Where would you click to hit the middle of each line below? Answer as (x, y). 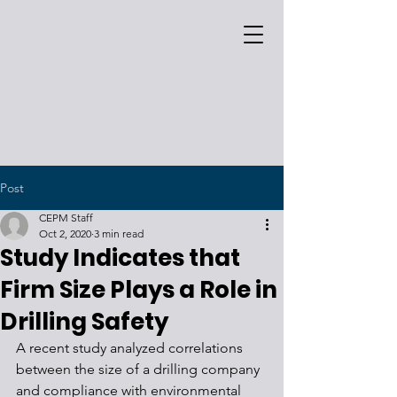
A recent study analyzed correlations (131, 348)
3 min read (119, 234)
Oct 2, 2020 (65, 234)
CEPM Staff (66, 218)
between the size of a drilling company (140, 369)
